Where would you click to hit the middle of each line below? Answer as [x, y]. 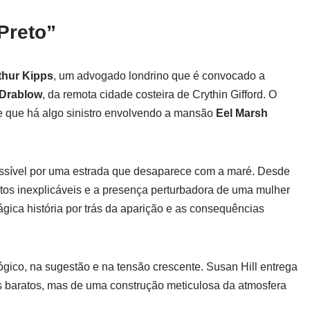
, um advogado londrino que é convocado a [159, 75]
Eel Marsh [242, 113]
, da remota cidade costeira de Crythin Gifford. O [159, 94]
